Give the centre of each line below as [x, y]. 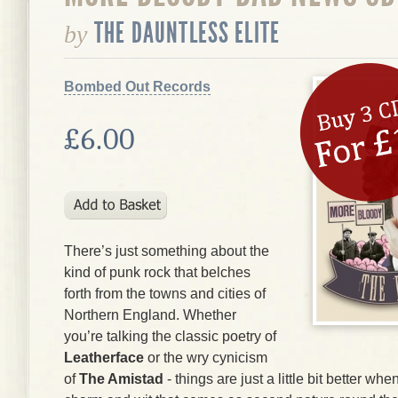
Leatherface [104, 358]
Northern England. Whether [150, 315]
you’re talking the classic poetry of [170, 336]
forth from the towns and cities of [165, 294]
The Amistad [121, 379]
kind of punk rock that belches [157, 272]
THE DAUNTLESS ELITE [187, 33]
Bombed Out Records [137, 87]
